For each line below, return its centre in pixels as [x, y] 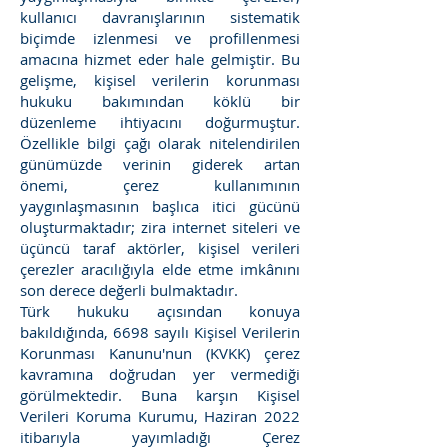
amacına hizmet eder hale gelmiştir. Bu [160, 59]
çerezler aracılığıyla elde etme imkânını [160, 269]
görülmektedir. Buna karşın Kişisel [160, 395]
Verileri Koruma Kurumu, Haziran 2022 [160, 416]
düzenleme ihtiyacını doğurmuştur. [160, 122]
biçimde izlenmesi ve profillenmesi [160, 38]
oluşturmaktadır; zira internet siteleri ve [160, 227]
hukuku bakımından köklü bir [160, 101]
